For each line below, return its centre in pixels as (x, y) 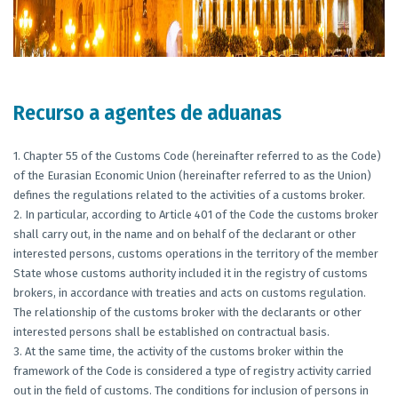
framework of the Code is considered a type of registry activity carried (192, 371)
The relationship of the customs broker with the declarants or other (187, 312)
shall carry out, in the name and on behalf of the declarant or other (185, 234)
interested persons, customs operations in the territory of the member (196, 254)
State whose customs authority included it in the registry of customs (191, 273)
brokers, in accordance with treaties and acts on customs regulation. (190, 293)
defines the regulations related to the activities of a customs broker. (189, 195)
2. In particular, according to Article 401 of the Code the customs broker (196, 215)
